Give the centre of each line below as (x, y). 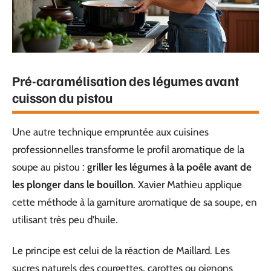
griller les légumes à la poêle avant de (169, 167)
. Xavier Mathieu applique (188, 184)
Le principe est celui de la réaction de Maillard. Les (121, 250)
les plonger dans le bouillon (73, 184)
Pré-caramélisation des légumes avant (126, 80)
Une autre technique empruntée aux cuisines (110, 132)
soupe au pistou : (50, 167)
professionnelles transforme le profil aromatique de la (128, 149)
